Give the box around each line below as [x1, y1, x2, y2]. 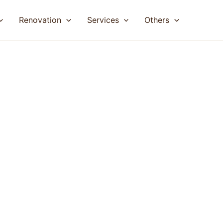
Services [87, 15, 119, 25]
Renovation [19, 15, 62, 25]
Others [144, 15, 170, 25]
